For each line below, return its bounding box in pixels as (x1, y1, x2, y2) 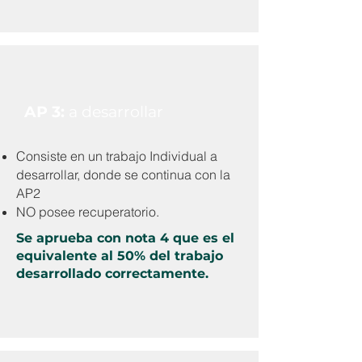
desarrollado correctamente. (16, 266, 208, 281)
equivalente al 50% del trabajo (16, 248, 223, 263)
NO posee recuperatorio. (16, 204, 159, 220)
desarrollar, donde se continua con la (16, 166, 230, 183)
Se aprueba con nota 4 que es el (16, 230, 234, 246)
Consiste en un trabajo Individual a (16, 148, 217, 164)
